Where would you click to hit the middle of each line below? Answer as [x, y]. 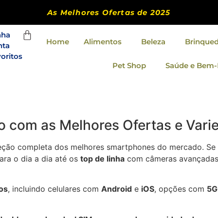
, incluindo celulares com [54, 189]
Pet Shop [129, 65]
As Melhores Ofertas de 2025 [109, 12]
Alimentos [102, 42]
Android [117, 189]
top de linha [102, 159]
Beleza [153, 42]
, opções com [181, 189]
